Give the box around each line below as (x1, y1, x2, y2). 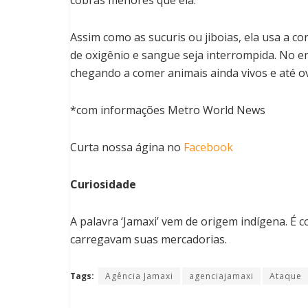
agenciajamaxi (189, 269, 254, 282)
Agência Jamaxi (105, 269, 173, 282)
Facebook (184, 139, 233, 155)
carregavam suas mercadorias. (70, 231, 227, 247)
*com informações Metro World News (70, 102, 265, 118)
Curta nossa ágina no (70, 139, 184, 155)
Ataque (269, 269, 302, 282)
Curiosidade (70, 176, 136, 192)
